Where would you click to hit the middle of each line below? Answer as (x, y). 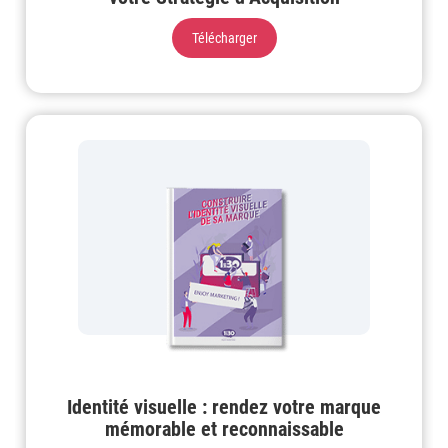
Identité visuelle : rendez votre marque (224, 407)
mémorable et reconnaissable (224, 429)
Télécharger (224, 38)
